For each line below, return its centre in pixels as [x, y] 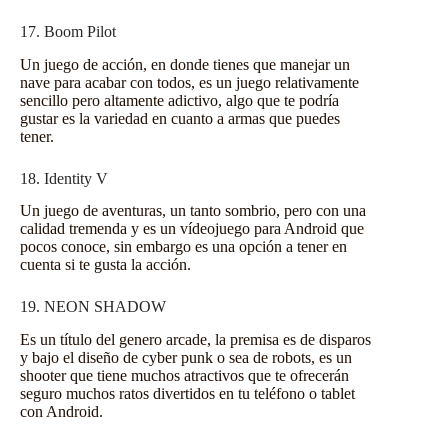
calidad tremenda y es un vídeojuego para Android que [192, 229]
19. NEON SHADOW [93, 307]
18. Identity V [64, 178]
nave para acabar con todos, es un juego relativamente [189, 82]
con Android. [61, 412]
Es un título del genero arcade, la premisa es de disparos [195, 340]
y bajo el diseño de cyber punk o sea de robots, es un [186, 358]
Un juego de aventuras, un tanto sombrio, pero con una [193, 211]
